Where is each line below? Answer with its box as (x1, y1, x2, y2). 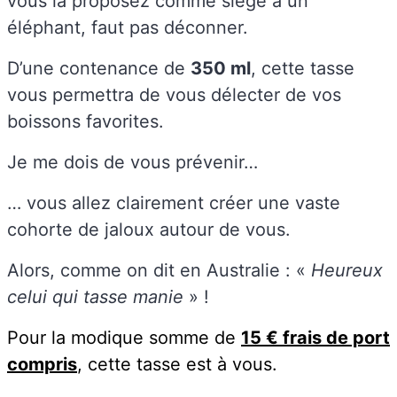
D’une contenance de (7, 57, 191, 79)
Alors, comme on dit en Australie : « (7, 259, 311, 281)
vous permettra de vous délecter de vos (7, 83, 341, 105)
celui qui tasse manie (7, 285, 183, 307)
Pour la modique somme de (7, 326, 241, 348)
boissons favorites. (7, 110, 164, 132)
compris (7, 353, 77, 375)
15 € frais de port (241, 326, 390, 348)
